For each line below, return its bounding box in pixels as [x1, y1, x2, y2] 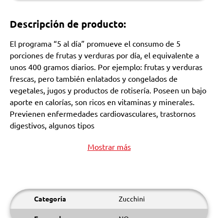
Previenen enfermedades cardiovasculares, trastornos [10, 109, 196, 118]
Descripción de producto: [10, 18, 126, 30]
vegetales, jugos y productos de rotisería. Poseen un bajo [10, 85, 206, 95]
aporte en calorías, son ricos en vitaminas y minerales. [10, 97, 195, 107]
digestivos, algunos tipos [10, 120, 94, 130]
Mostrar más [87, 142, 131, 151]
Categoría [34, 194, 66, 203]
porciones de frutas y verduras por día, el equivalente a [10, 50, 199, 60]
